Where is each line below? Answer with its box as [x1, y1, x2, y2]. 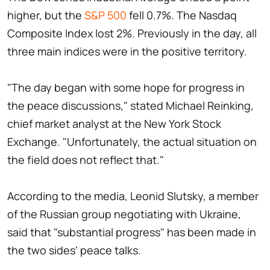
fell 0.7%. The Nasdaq [127, 7, 237, 22]
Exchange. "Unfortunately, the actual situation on [7, 134, 257, 149]
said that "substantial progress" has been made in [7, 224, 256, 239]
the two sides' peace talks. [7, 242, 141, 257]
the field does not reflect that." [7, 152, 164, 167]
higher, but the [7, 7, 84, 22]
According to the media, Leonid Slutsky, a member [7, 188, 259, 203]
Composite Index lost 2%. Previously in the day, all [7, 25, 257, 40]
